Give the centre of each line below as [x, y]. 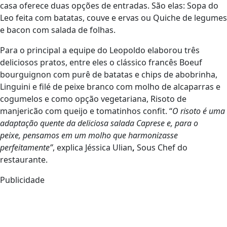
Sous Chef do [161, 148]
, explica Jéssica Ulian [92, 148]
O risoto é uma [199, 111]
